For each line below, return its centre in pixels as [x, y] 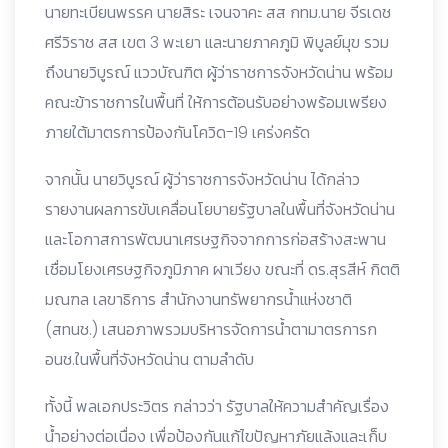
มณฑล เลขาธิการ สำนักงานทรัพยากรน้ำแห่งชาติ [198, 300]
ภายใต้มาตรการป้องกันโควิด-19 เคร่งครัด [177, 133]
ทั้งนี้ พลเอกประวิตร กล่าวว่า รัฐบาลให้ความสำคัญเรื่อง [217, 407]
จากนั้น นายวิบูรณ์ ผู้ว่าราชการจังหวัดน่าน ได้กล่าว [202, 180]
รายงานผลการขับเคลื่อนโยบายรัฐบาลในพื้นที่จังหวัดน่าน [220, 210]
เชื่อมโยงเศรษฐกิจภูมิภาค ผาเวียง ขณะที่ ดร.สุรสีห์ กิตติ [222, 270]
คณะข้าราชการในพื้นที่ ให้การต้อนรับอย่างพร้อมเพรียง [216, 103]
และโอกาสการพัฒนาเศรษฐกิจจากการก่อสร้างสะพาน [215, 240]
